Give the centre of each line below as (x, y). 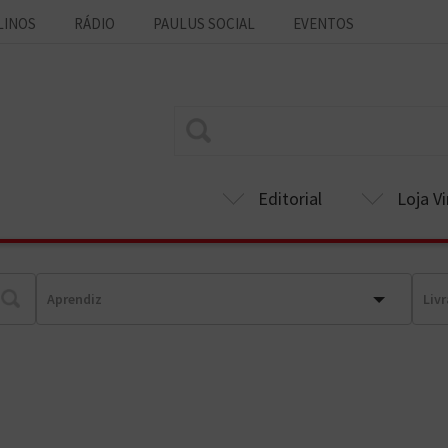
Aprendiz (74, 299)
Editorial (290, 198)
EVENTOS (323, 23)
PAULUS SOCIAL (204, 23)
